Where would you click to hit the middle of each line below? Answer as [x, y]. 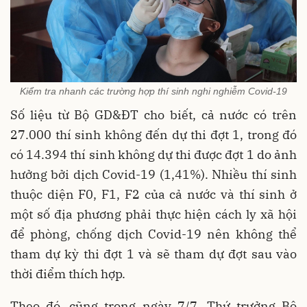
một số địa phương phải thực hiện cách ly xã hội [153, 214]
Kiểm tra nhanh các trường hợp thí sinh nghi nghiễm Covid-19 [153, 91]
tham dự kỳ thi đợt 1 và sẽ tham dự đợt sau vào [153, 254]
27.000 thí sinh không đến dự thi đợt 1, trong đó [153, 135]
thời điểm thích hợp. [68, 274]
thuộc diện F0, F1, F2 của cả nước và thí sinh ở [153, 195]
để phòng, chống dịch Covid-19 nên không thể [153, 234]
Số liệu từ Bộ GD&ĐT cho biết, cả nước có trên [153, 115]
